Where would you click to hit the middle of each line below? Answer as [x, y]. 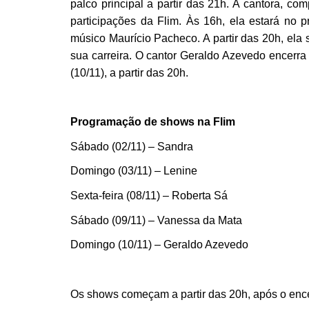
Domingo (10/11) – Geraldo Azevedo [159, 245]
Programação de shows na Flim [153, 121]
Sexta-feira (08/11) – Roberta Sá [149, 195]
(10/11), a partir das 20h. [129, 72]
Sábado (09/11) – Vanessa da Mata [156, 220]
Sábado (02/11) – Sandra [132, 146]
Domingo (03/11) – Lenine [134, 171]
